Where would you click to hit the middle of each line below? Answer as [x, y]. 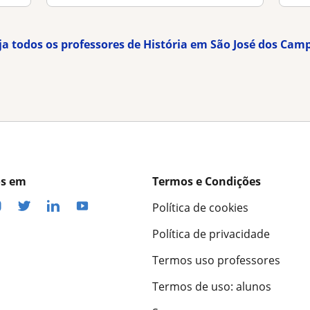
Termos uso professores [216, 261]
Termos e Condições [207, 182]
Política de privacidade [211, 234]
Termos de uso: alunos [212, 287]
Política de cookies [200, 208]
